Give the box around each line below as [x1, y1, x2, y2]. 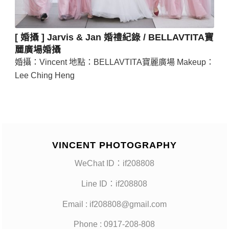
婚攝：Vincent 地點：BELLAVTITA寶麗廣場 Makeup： [14, 57, 214, 66]
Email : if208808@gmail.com [62, 199, 167, 209]
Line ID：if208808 [81, 179, 148, 188]
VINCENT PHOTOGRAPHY [52, 140, 177, 150]
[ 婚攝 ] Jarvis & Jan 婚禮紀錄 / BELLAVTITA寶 [14, 32, 214, 42]
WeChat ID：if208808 [74, 159, 154, 168]
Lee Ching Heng [14, 71, 75, 80]
